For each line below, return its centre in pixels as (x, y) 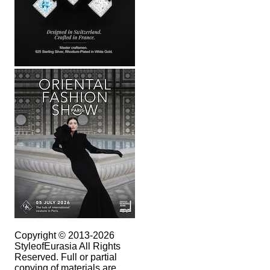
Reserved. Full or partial (66, 257)
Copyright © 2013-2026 (64, 235)
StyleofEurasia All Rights (67, 246)
